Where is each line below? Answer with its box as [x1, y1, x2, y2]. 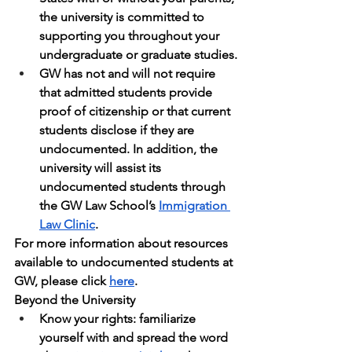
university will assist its [39, 160, 164, 175]
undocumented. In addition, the [39, 141, 221, 156]
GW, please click [14, 273, 109, 288]
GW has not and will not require [39, 66, 218, 81]
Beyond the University [14, 292, 135, 307]
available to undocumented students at [14, 255, 236, 269]
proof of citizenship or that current [39, 104, 233, 119]
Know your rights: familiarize [39, 311, 199, 326]
